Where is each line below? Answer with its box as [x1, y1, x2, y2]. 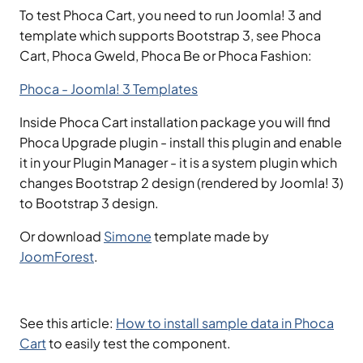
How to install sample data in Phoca [116, 314, 334, 331]
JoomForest [19, 247, 94, 265]
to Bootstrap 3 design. [19, 194, 159, 211]
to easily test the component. [46, 334, 231, 352]
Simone [104, 227, 152, 245]
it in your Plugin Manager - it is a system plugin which [19, 153, 337, 171]
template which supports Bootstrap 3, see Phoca [19, 26, 321, 44]
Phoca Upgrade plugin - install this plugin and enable [19, 133, 342, 151]
